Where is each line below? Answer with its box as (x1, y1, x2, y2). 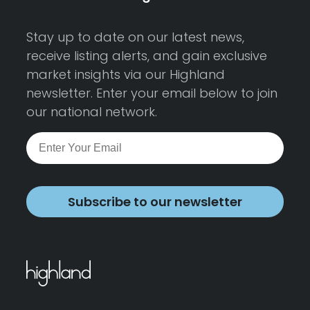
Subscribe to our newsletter (68, 193, 242, 210)
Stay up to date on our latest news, (26, 28, 244, 46)
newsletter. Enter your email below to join (26, 84, 277, 102)
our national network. (26, 103, 157, 120)
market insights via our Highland (26, 66, 225, 83)
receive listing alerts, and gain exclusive (26, 47, 267, 64)
